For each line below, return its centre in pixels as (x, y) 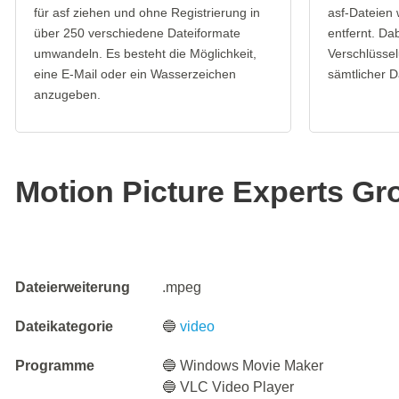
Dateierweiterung (73, 287)
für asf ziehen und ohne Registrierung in (147, 12)
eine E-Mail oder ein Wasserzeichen (135, 74)
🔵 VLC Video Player (228, 387)
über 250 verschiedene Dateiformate (137, 33)
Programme (55, 366)
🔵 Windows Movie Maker (243, 366)
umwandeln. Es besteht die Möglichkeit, (145, 53)
